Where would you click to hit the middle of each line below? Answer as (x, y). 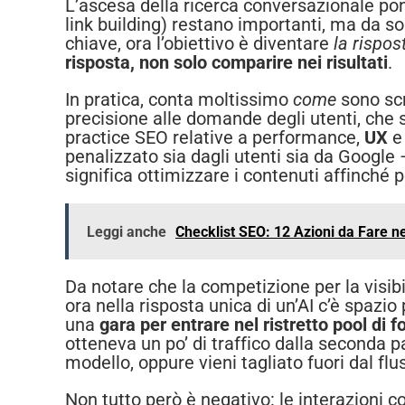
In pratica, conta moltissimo (179, 100)
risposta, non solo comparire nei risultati (226, 63)
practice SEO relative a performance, (215, 138)
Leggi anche (127, 232)
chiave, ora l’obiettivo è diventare (199, 44)
